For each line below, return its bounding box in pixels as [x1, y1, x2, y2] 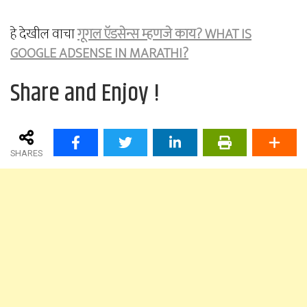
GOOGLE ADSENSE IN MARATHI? [10, 41, 188, 65]
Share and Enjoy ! [10, 74, 160, 112]
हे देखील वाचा [10, 22, 77, 46]
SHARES [10, 148, 42, 159]
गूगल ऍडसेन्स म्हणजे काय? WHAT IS [77, 22, 251, 46]
